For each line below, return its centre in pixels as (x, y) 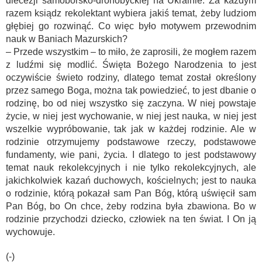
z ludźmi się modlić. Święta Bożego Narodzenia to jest (131, 65)
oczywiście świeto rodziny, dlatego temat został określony (131, 77)
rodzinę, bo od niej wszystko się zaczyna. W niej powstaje (131, 103)
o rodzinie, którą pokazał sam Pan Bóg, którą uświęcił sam (131, 193)
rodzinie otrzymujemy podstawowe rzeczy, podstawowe (131, 142)
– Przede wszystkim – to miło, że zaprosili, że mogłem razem (131, 52)
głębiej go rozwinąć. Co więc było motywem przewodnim (131, 26)
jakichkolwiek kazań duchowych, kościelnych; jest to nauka (131, 180)
